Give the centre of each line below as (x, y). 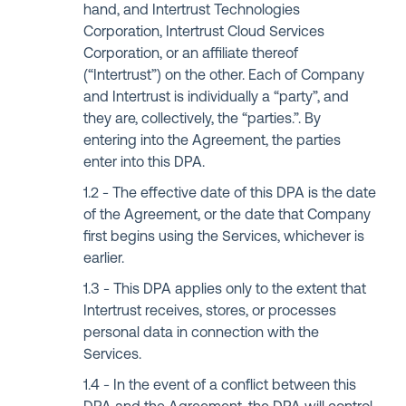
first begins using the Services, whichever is (224, 237)
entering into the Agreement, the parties (213, 141)
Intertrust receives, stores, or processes (210, 312)
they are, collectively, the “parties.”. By (203, 120)
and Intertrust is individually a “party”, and (217, 98)
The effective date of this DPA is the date (245, 194)
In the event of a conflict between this (235, 386)
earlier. (104, 259)
